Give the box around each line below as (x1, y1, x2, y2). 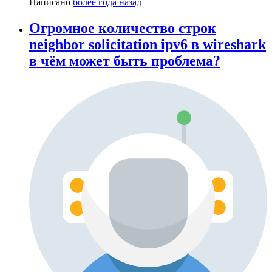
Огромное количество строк (29, 19, 216, 36)
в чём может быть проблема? (29, 52, 220, 69)
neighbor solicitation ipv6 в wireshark (29, 36, 266, 52)
